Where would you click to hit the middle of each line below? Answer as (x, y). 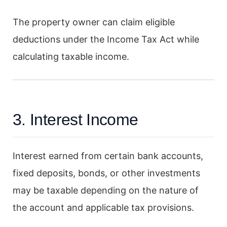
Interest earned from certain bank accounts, (108, 156)
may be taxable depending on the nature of (106, 190)
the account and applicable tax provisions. (103, 207)
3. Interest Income (75, 119)
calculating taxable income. (71, 56)
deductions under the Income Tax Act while (106, 39)
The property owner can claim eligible (94, 22)
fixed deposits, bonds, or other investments (106, 173)
